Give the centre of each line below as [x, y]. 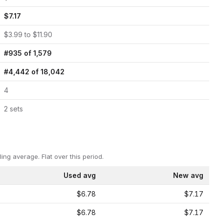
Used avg [80, 175]
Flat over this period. [72, 156]
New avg [188, 175]
